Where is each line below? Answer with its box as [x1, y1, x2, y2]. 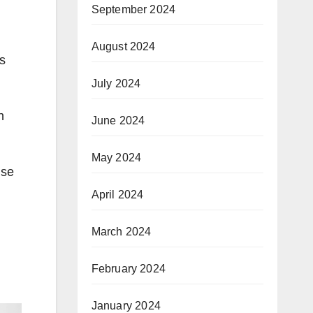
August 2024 [91, 40, 156, 52]
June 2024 [91, 114, 145, 126]
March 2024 [91, 225, 152, 238]
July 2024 [91, 77, 141, 89]
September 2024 [91, 3, 176, 15]
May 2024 [91, 151, 142, 163]
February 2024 [91, 262, 166, 275]
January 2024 [91, 299, 161, 312]
